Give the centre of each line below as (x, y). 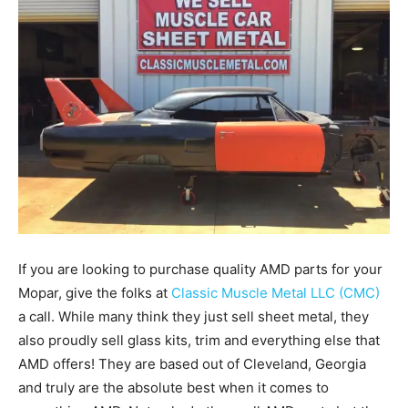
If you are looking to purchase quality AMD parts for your (200, 269)
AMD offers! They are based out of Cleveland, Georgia (192, 363)
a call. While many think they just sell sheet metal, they (194, 316)
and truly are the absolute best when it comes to (173, 387)
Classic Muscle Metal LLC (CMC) (275, 292)
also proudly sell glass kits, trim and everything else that (199, 340)
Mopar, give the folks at (95, 292)
